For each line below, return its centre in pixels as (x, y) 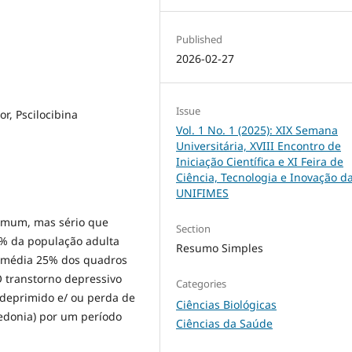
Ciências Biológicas (227, 305)
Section (194, 229)
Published (200, 39)
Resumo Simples (220, 248)
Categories (202, 284)
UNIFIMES (203, 193)
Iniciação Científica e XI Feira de (260, 161)
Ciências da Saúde (225, 324)
